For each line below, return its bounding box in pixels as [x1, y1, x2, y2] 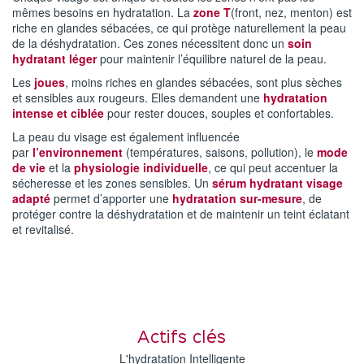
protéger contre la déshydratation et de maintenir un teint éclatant [12, 206, 349, 223]
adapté [12, 190, 54, 207]
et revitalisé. [12, 221, 74, 238]
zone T [193, 4, 231, 21]
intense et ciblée [12, 105, 107, 122]
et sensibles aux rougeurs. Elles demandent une [12, 89, 263, 106]
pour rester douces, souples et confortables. [107, 105, 334, 122]
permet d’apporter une [54, 190, 172, 207]
